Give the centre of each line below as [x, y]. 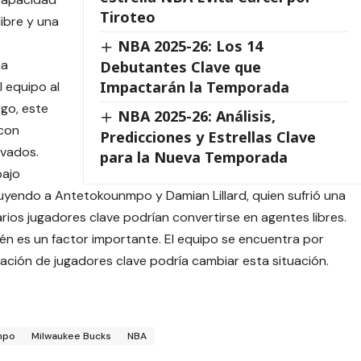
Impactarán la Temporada [194, 87]
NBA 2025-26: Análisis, [196, 116]
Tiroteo [127, 17]
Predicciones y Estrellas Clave [207, 137]
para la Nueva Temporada [193, 157]
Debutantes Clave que [180, 66]
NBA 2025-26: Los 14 [190, 46]
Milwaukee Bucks [71, 336]
